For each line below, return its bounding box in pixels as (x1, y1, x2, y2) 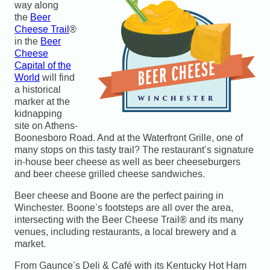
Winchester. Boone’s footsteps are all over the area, (14, 201, 233, 214)
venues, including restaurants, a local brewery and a (14, 225, 236, 238)
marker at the (14, 95, 70, 108)
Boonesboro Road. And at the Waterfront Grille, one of (14, 131, 243, 144)
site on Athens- (14, 119, 78, 132)
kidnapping (14, 107, 62, 120)
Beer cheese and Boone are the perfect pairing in (14, 189, 224, 202)
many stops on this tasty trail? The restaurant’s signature (14, 143, 254, 156)
